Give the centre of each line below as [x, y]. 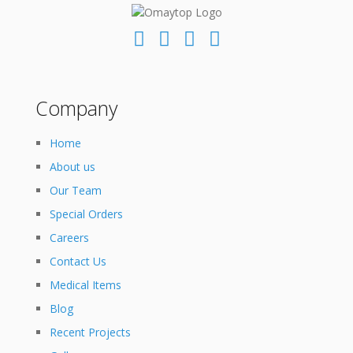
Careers [69, 238]
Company [76, 108]
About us [72, 167]
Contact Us [78, 262]
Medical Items [85, 285]
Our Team [75, 191]
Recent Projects [90, 333]
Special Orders [86, 214]
